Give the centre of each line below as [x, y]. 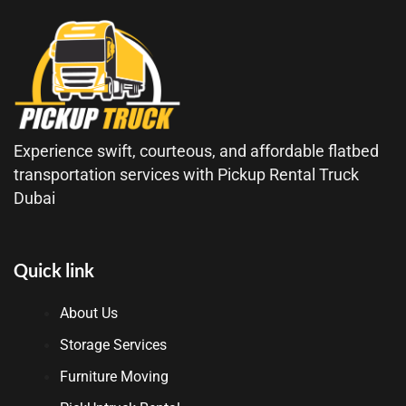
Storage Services [113, 345]
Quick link [54, 271]
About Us [89, 314]
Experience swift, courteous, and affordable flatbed [196, 151]
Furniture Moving [114, 377]
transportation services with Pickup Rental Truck [186, 175]
